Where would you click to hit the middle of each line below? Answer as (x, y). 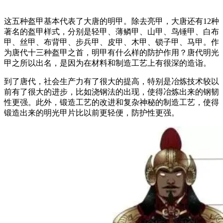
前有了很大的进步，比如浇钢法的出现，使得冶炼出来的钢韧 (111, 92)
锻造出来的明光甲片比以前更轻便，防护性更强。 (92, 112)
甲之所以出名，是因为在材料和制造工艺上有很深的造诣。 (108, 63)
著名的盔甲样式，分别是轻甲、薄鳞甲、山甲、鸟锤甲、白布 (111, 31)
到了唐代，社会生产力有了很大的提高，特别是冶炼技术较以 (111, 81)
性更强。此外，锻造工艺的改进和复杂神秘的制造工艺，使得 (111, 102)
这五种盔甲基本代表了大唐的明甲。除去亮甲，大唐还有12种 (111, 21)
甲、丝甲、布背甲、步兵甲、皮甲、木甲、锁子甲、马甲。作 (111, 42)
